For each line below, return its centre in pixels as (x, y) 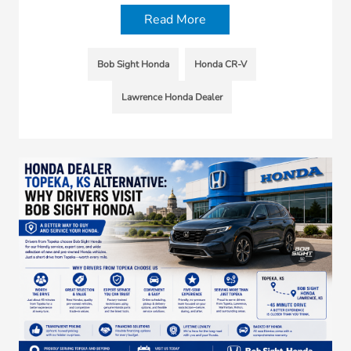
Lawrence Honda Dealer (172, 97)
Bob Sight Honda (134, 64)
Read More (175, 19)
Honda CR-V (221, 64)
